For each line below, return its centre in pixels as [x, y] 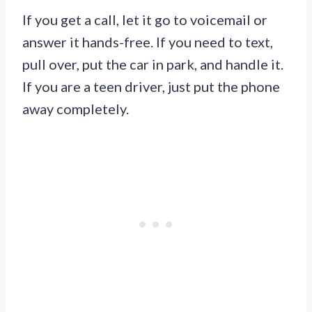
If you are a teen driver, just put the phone [151, 87]
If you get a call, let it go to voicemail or [145, 20]
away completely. [76, 109]
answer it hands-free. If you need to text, [148, 42]
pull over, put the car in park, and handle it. [153, 64]
